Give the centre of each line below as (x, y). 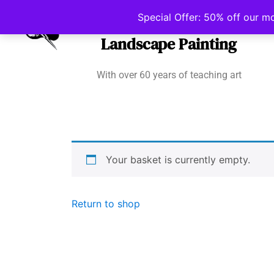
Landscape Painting (169, 44)
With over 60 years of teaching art (169, 75)
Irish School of (169, 21)
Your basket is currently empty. (178, 160)
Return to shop (106, 204)
